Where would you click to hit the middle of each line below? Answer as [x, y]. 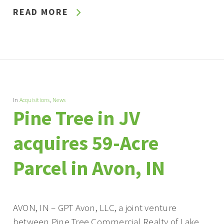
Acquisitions [34, 100]
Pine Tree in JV [76, 118]
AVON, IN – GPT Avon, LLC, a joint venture [95, 207]
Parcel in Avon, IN [89, 168]
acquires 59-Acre [85, 143]
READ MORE [40, 12]
